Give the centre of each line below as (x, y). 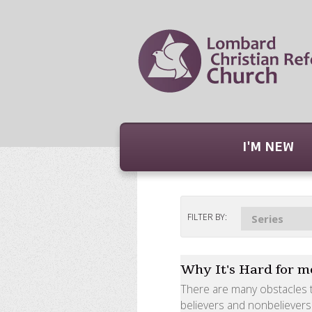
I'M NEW (268, 147)
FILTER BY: (208, 217)
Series (268, 218)
